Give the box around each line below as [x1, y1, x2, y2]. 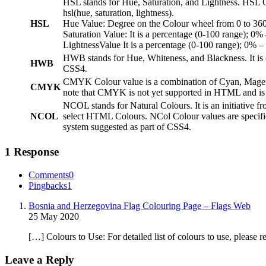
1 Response [5, 145, 59, 159]
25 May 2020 [28, 211, 79, 221]
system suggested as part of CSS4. [63, 122, 191, 132]
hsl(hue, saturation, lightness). [63, 8, 174, 18]
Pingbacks [28, 180, 67, 191]
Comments [28, 169, 69, 180]
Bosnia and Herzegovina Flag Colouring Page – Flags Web [28, 200, 251, 211]
